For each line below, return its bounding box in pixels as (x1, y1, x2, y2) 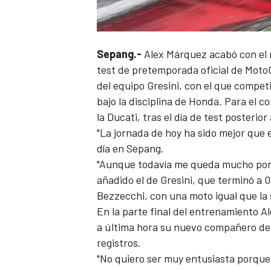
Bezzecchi (97, 188, 145, 202)
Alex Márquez (144, 47, 207, 60)
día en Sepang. (97, 141, 164, 155)
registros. (97, 235, 141, 249)
